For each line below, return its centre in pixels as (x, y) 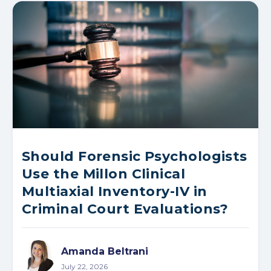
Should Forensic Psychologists (135, 156)
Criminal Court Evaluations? (125, 209)
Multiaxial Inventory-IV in (115, 191)
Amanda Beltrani (105, 251)
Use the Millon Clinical (104, 174)
